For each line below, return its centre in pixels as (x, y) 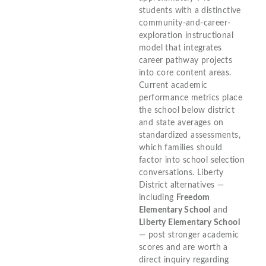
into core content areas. (185, 73)
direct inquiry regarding (184, 260)
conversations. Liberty (181, 172)
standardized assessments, (190, 135)
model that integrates (180, 48)
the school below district (187, 110)
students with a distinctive (190, 10)
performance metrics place (191, 98)
